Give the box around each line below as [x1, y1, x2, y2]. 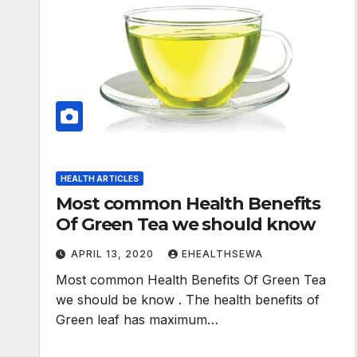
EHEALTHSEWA [182, 248, 263, 261]
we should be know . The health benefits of [56, 292, 320, 308]
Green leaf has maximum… [56, 312, 218, 328]
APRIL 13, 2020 [71, 248, 157, 261]
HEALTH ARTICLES [61, 174, 139, 184]
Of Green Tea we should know [56, 214, 316, 236]
